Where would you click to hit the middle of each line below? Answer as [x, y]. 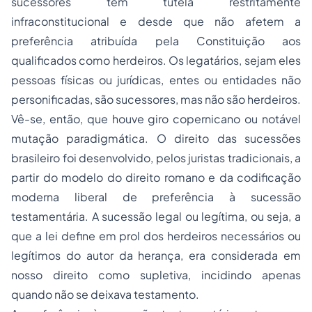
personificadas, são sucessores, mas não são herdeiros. [156, 100]
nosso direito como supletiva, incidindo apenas [156, 275]
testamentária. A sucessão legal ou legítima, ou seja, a [156, 217]
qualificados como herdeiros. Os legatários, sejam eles [156, 61]
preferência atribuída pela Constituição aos [156, 41]
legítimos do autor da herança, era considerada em [156, 256]
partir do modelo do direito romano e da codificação [156, 178]
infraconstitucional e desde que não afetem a [156, 22]
